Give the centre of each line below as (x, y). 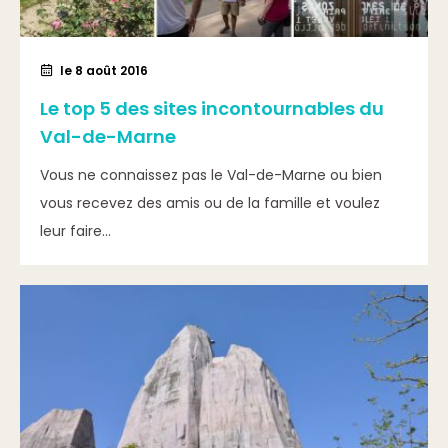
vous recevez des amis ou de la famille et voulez (210, 203)
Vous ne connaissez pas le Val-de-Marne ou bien (211, 175)
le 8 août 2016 (104, 70)
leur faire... (75, 231)
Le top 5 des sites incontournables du (212, 108)
